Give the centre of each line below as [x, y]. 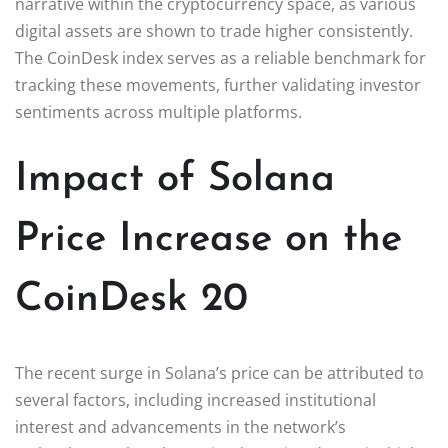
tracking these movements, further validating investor [218, 84]
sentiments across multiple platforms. [158, 111]
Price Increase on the [208, 239]
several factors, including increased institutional [195, 399]
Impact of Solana [175, 179]
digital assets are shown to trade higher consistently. [214, 30]
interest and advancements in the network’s [180, 426]
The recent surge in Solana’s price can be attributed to [219, 372]
